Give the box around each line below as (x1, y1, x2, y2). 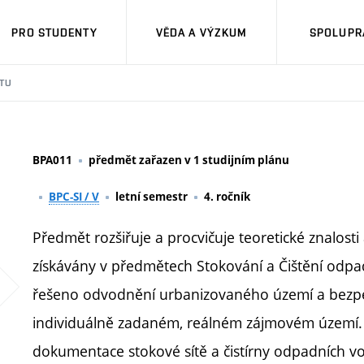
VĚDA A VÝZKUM (155, 25, 248, 39)
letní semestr (115, 189, 188, 204)
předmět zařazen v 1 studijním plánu (89, 153, 289, 167)
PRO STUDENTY (11, 25, 97, 39)
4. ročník (204, 189, 250, 204)
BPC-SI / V (49, 189, 99, 204)
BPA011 (32, 153, 72, 167)
